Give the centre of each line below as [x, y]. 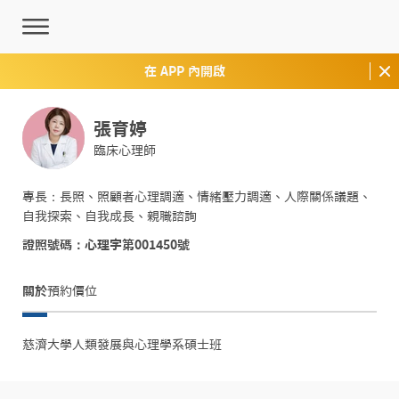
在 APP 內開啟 [185, 71]
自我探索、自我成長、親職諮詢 [110, 216]
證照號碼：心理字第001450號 [106, 245]
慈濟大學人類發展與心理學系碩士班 [122, 345]
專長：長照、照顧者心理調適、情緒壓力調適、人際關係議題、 [197, 197]
